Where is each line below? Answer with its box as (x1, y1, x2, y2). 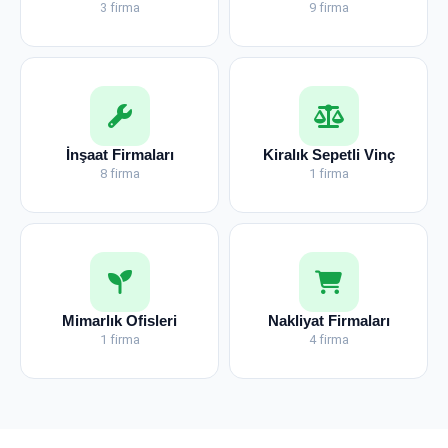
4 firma (308, 332, 349, 347)
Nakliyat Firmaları (267, 312, 390, 329)
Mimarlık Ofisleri (62, 312, 177, 329)
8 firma (99, 166, 140, 181)
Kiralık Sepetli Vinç (262, 146, 395, 163)
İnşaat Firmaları (65, 146, 174, 163)
